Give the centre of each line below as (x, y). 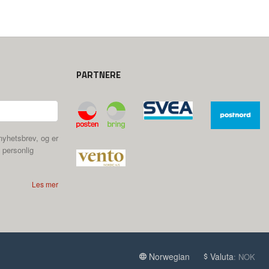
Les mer (45, 184)
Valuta (222, 257)
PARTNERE (98, 75)
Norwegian (169, 257)
